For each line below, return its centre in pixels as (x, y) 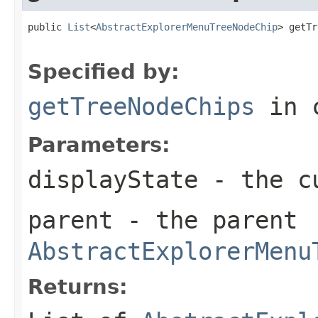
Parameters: (99, 144)
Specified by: (104, 71)
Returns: (78, 286)
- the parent (205, 220)
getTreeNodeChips (141, 106)
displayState (113, 179)
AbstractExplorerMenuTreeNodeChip (187, 27)
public (48, 27)
